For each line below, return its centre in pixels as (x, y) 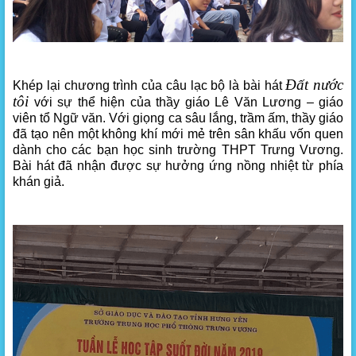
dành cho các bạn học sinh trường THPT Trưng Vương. (178, 149)
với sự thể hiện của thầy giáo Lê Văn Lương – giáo (186, 102)
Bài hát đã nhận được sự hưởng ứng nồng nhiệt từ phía (178, 165)
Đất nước (314, 84)
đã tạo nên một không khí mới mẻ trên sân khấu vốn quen (178, 133)
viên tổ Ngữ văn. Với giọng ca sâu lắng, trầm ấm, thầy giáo (178, 118)
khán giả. (39, 181)
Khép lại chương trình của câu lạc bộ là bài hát (149, 85)
